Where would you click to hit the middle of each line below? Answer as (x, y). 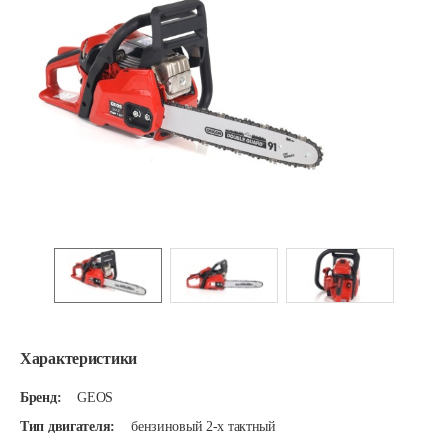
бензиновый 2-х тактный (203, 426)
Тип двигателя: (68, 426)
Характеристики (79, 358)
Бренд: (41, 397)
